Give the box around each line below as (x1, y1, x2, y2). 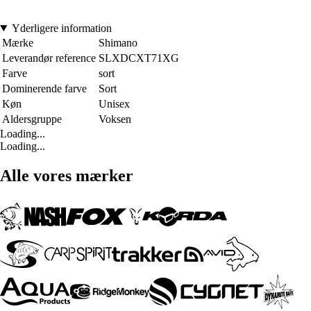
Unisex (99, 97, 130, 110)
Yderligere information (11, 22, 112, 34)
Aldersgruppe (2, 112, 62, 125)
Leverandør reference (2, 51, 96, 64)
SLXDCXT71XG (99, 51, 179, 64)
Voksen (99, 112, 131, 125)
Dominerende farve (2, 82, 87, 94)
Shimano (99, 36, 137, 49)
